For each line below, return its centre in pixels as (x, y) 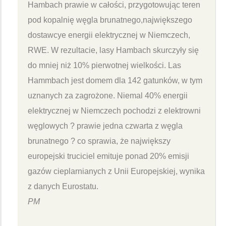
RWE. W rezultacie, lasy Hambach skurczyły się (113, 50)
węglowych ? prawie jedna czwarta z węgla (105, 126)
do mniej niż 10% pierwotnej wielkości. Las (104, 65)
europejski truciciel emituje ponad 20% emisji (108, 156)
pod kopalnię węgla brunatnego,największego (110, 20)
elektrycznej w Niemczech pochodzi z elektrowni (114, 110)
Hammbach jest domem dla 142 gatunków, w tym (115, 80)
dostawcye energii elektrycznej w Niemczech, (109, 35)
